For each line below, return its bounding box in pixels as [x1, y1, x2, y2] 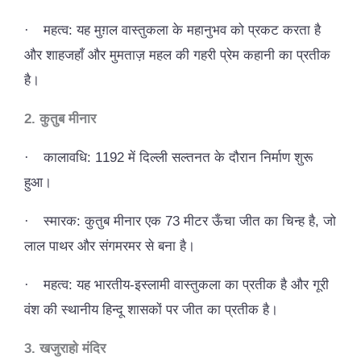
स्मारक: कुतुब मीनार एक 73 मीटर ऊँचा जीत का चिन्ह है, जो [44, 213, 336, 229]
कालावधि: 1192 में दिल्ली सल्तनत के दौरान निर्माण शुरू [44, 149, 313, 165]
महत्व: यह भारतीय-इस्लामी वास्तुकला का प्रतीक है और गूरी [44, 276, 329, 293]
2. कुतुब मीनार [24, 110, 96, 127]
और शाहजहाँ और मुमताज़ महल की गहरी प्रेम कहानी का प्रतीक [24, 47, 330, 63]
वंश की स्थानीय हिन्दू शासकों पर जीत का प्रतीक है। [24, 301, 278, 317]
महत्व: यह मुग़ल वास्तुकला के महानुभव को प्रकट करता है [44, 22, 321, 38]
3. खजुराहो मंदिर [24, 340, 106, 356]
